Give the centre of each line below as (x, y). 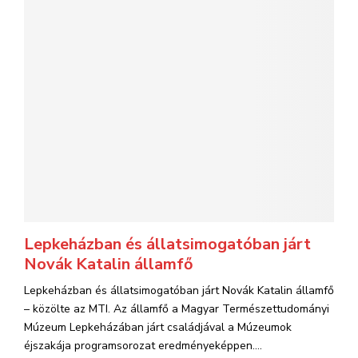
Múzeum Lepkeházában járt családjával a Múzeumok (158, 327)
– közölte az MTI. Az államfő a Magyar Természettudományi (177, 309)
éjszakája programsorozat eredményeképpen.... (143, 346)
